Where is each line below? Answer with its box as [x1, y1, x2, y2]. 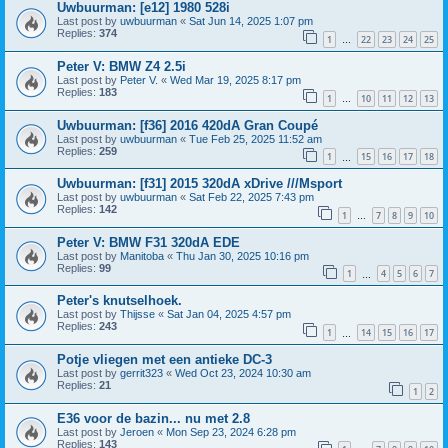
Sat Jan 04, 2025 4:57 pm [167, 308, 291, 321]
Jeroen [120, 425, 154, 438]
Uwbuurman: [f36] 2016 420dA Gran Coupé [57, 117, 318, 133]
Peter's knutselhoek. [57, 293, 182, 309]
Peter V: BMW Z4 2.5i [57, 58, 186, 74]
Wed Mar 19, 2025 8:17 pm [170, 73, 301, 86]
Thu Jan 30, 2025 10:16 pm [176, 249, 309, 262]
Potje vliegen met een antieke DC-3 [57, 352, 272, 368]
